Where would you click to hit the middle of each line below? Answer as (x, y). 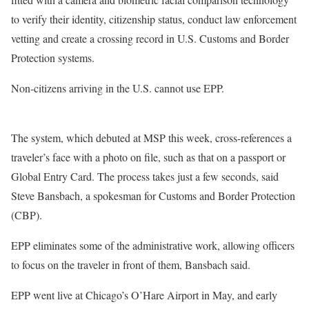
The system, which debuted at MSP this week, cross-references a (151, 138)
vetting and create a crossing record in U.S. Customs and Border (150, 38)
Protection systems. (53, 58)
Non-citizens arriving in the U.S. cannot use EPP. (118, 88)
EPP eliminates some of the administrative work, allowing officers (153, 245)
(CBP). (27, 215)
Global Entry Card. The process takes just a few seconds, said (145, 176)
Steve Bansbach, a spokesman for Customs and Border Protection (153, 196)
